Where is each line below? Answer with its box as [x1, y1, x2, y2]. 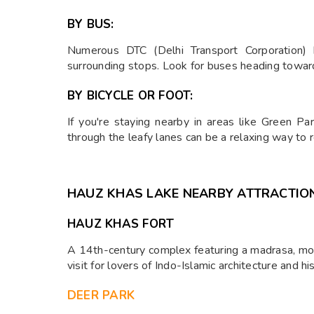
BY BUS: [67, 16, 114, 33]
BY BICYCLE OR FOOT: [67, 88, 193, 104]
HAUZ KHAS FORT [67, 216, 175, 233]
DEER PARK [67, 287, 135, 304]
